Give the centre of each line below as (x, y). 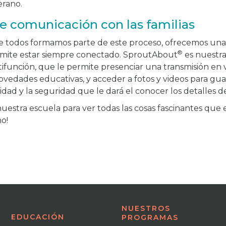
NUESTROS (146, 209)
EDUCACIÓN (38, 217)
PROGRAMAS (150, 218)
